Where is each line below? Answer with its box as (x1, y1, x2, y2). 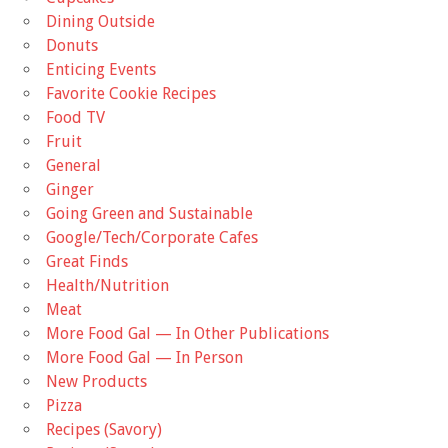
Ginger (46, 180, 94, 200)
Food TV (46, 108, 105, 128)
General (46, 156, 101, 176)
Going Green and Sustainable (46, 204, 253, 224)
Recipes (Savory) (46, 420, 162, 440)
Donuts (46, 36, 98, 56)
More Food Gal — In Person (46, 348, 243, 368)
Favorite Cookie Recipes (46, 84, 216, 104)
